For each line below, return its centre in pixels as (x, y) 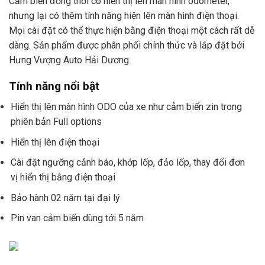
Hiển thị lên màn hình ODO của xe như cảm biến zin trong (127, 107)
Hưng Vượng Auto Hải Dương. (70, 60)
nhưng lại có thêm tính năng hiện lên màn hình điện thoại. (124, 15)
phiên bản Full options (56, 122)
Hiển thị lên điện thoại (55, 142)
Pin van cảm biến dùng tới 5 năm (77, 218)
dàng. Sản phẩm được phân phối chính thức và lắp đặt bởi (127, 45)
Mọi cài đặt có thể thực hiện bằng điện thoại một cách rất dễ (132, 30)
